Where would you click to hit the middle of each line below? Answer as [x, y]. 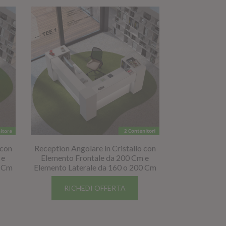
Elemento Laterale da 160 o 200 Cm [95, 167]
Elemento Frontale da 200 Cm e [95, 157]
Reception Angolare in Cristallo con [95, 148]
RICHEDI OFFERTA [95, 188]
